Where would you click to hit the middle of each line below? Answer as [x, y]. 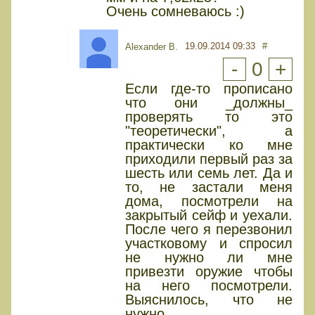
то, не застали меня [209, 187]
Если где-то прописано [209, 88]
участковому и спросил [209, 243]
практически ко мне [209, 144]
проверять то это [209, 116]
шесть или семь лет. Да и [209, 173]
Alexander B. [152, 46]
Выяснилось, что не [209, 299]
